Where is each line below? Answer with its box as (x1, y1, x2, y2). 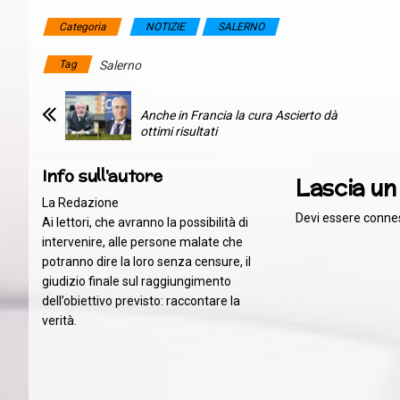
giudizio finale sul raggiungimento (42, 274, 231, 289)
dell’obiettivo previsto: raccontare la (42, 294, 240, 309)
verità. (42, 313, 77, 329)
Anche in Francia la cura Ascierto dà (140, 107, 337, 122)
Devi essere (296, 211, 364, 226)
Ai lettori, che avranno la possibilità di (42, 215, 248, 230)
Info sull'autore (42, 164, 162, 187)
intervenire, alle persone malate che (42, 235, 243, 250)
